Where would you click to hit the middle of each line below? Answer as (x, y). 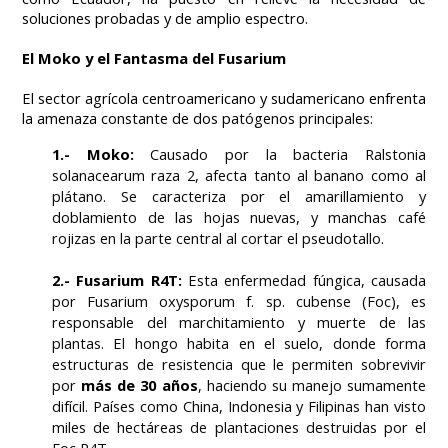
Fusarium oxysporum (161, 300)
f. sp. (265, 300)
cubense (323, 300)
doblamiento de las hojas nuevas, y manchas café (239, 216)
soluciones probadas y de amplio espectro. (165, 17)
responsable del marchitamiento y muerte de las (239, 321)
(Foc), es (388, 300)
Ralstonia (396, 153)
